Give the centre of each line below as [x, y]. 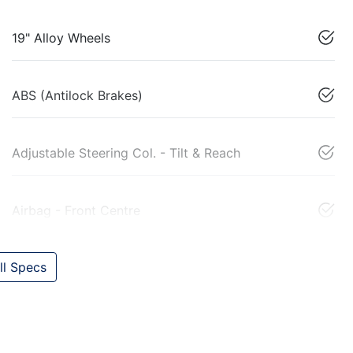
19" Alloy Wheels [61, 38]
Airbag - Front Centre [76, 211]
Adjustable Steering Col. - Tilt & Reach [126, 153]
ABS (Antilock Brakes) [77, 96]
